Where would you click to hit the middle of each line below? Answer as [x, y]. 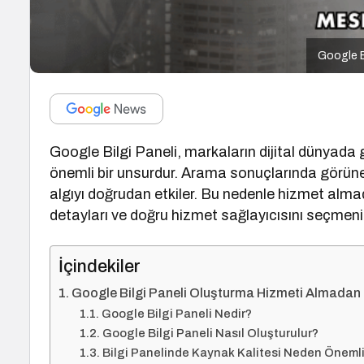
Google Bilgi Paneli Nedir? [176, 314]
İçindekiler [100, 266]
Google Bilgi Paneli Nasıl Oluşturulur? [210, 333]
